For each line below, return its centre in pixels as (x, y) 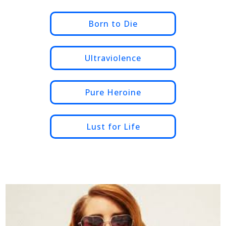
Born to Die (113, 23)
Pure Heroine (113, 92)
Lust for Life (113, 126)
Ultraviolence (113, 58)
